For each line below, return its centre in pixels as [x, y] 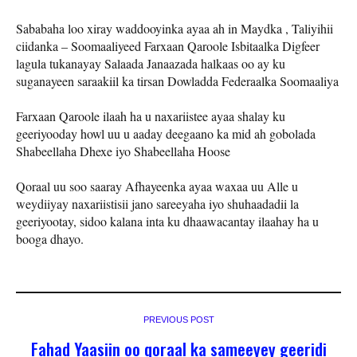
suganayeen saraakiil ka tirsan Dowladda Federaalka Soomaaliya [177, 81]
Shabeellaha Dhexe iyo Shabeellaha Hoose [123, 151]
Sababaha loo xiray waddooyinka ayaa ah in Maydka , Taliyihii [175, 29]
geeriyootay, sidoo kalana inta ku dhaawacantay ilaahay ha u [167, 222]
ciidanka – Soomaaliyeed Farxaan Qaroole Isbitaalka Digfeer [168, 46]
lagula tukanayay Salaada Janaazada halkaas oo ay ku [151, 64]
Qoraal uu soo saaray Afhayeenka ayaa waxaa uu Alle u [157, 186]
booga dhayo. [50, 239]
